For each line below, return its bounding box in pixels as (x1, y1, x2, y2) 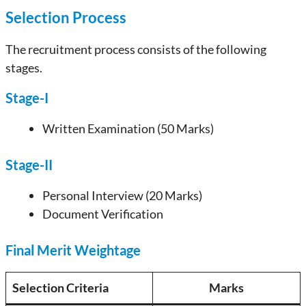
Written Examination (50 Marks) (42, 121, 214, 136)
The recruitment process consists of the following (5, 42, 266, 57)
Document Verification (42, 206, 163, 221)
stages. (5, 60, 42, 75)
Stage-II (5, 156, 53, 173)
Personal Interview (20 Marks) (42, 188, 202, 203)
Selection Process (5, 8, 126, 27)
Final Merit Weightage (5, 242, 141, 258)
